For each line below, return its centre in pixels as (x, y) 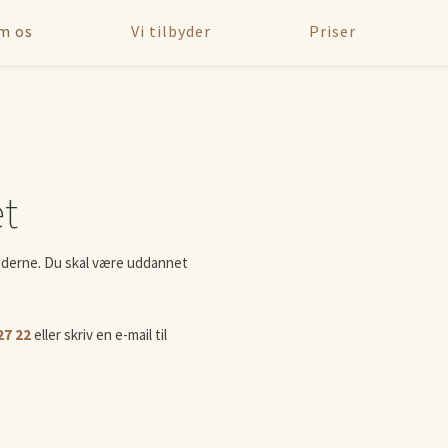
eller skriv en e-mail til (99, 335)
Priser (332, 31)
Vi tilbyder (170, 31)
